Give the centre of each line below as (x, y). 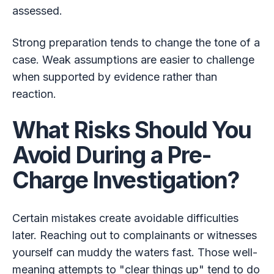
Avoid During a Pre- (112, 155)
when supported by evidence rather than (114, 77)
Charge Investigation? (126, 180)
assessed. (37, 11)
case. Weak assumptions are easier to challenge (133, 60)
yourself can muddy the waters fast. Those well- (135, 253)
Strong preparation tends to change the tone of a (136, 43)
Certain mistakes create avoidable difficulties (125, 218)
